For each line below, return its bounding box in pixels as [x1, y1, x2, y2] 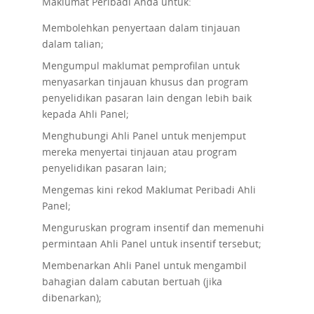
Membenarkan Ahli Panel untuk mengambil [41, 259, 247, 272]
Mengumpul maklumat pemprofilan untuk [41, 59, 240, 72]
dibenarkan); [41, 291, 102, 304]
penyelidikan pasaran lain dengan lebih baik [41, 91, 252, 104]
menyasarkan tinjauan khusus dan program [41, 75, 248, 88]
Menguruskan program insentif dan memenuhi [41, 221, 264, 234]
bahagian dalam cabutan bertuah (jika [41, 275, 222, 288]
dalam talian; [41, 37, 104, 50]
